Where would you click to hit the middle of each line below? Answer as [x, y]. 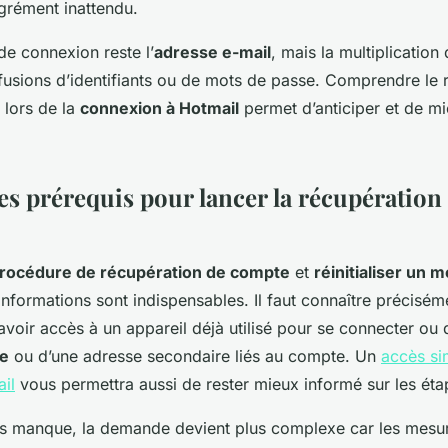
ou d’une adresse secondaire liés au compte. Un [195, 355]
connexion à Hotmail [159, 107]
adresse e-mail [212, 51]
